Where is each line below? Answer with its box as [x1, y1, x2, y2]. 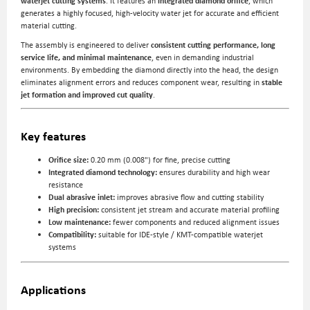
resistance [48, 179, 83, 190]
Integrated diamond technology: [48, 167, 157, 177]
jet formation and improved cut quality [21, 89, 153, 100]
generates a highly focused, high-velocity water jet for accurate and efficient [21, 8, 279, 18]
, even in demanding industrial [152, 52, 254, 62]
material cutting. [21, 20, 77, 30]
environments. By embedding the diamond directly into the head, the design [21, 64, 278, 75]
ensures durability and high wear [157, 167, 270, 177]
